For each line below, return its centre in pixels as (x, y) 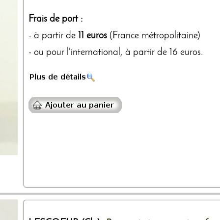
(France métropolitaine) (154, 36)
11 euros (93, 36)
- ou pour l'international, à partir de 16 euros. (116, 52)
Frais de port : (55, 19)
